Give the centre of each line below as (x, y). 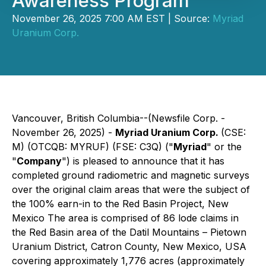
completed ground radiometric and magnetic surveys (131, 175)
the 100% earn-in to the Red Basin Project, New (120, 204)
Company (39, 161)
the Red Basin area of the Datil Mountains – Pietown (129, 232)
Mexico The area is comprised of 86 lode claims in (125, 218)
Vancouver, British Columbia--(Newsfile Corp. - (118, 118)
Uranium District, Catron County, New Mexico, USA (129, 246)
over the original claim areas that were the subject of (131, 189)
